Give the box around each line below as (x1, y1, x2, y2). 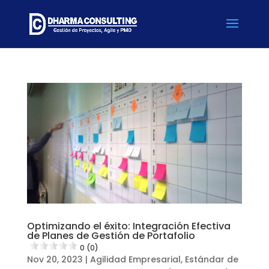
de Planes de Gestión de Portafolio (26, 228, 195, 243)
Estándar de (184, 253, 238, 265)
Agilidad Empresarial (89, 253, 181, 265)
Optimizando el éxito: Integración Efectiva (26, 219, 231, 233)
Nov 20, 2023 (26, 253, 83, 265)
